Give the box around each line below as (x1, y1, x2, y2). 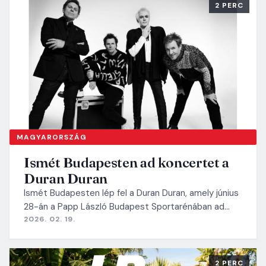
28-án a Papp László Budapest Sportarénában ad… (24, 200, 230, 213)
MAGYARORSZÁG (17, 132, 87, 142)
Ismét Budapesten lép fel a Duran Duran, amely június (24, 186, 239, 199)
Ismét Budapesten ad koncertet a (24, 153, 229, 171)
